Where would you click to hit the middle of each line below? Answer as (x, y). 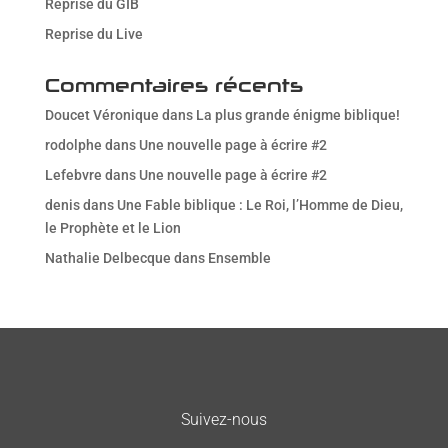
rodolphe (73, 144)
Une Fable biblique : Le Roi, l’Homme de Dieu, (259, 204)
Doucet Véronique (101, 114)
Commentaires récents (173, 84)
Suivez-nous (223, 419)
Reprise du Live (93, 33)
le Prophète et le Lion (112, 227)
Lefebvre (73, 174)
